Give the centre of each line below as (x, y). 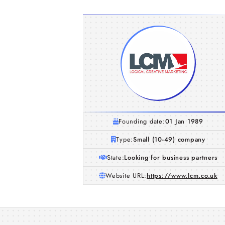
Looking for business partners (171, 157)
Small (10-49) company (169, 139)
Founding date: (142, 121)
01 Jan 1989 (184, 121)
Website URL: (126, 176)
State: (116, 157)
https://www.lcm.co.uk (182, 176)
